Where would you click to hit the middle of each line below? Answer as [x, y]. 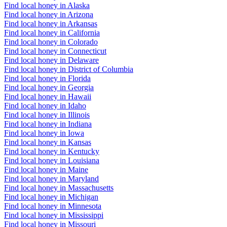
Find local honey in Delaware [51, 60]
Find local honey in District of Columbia [69, 69]
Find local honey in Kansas [48, 142]
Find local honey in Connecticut [55, 51]
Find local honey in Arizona [49, 14]
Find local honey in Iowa [44, 133]
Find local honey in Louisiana [52, 160]
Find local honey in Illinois [47, 115]
